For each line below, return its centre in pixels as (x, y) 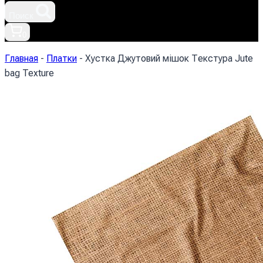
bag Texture (29, 73)
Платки (62, 59)
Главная (21, 59)
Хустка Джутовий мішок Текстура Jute (169, 59)
